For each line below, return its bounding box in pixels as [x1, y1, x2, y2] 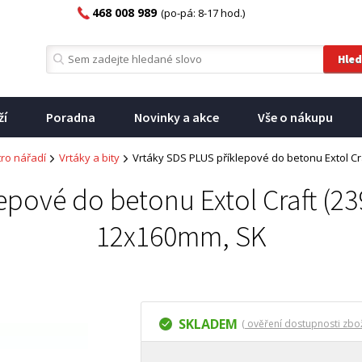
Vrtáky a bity [59, 150, 120, 165]
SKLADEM [179, 315, 238, 333]
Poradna [46, 109, 95, 125]
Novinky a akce [134, 109, 219, 125]
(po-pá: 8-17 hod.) [161, 6, 245, 20]
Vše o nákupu [258, 109, 333, 125]
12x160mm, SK [95, 218, 267, 255]
